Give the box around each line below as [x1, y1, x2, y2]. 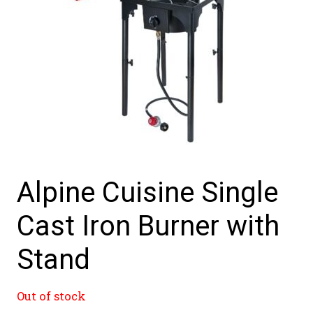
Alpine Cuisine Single [17, 175, 278, 209]
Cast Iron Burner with [17, 209, 279, 242]
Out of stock [17, 289, 86, 304]
